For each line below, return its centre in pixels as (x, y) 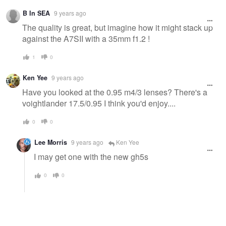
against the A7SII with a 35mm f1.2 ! (86, 38)
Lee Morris (51, 143)
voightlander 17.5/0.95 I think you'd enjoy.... (99, 103)
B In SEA (36, 13)
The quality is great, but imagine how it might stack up (118, 27)
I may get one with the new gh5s (91, 157)
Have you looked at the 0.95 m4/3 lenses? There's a (115, 92)
